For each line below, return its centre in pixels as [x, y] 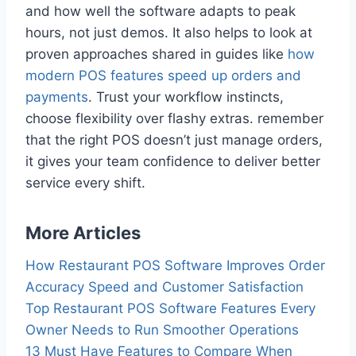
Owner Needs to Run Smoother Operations [162, 330]
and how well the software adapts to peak [161, 12]
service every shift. [85, 183]
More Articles [83, 233]
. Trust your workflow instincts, [186, 97]
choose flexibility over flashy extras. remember [174, 119]
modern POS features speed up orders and [163, 76]
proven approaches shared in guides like [157, 54]
